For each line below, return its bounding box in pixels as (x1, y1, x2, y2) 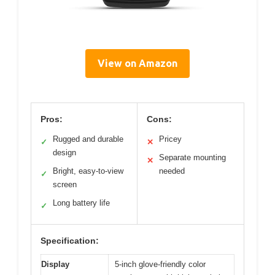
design (53, 148, 76, 158)
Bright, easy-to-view (53, 166, 123, 176)
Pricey (159, 134, 182, 144)
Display (41, 260, 69, 269)
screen (53, 180, 77, 190)
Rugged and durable (53, 134, 123, 144)
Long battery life (53, 198, 110, 208)
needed (159, 166, 185, 176)
